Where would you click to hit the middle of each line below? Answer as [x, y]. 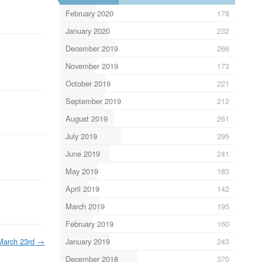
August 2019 [86, 118]
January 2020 [87, 30]
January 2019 [87, 241]
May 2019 [82, 171]
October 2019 [88, 83]
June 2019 [82, 153]
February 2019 [89, 223]
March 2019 [85, 206]
